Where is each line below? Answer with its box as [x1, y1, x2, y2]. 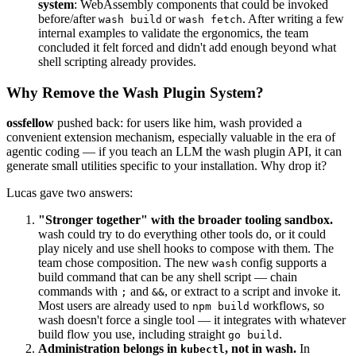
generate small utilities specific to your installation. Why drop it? [6, 159, 327, 173]
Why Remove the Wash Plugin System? [6, 83, 264, 101]
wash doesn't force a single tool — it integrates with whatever [38, 313, 346, 327]
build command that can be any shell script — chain [38, 270, 297, 284]
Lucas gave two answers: [6, 186, 133, 200]
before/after [38, 12, 99, 26]
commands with [38, 284, 121, 299]
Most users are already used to [38, 299, 192, 313]
